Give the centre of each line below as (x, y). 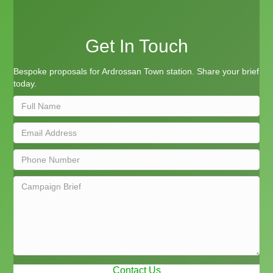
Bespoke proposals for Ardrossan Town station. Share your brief (136, 72)
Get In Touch (136, 46)
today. (25, 84)
